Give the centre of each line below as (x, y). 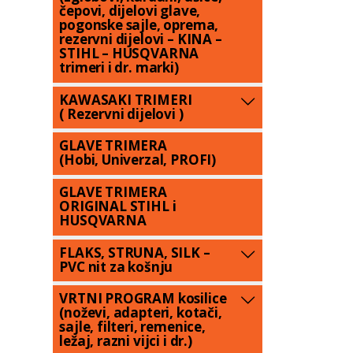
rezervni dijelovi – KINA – (141, 39)
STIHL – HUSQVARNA (129, 53)
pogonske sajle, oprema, (139, 24)
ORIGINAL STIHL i (118, 206)
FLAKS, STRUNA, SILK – (135, 252)
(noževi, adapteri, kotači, (141, 313)
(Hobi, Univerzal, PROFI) (138, 160)
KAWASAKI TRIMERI (126, 99)
